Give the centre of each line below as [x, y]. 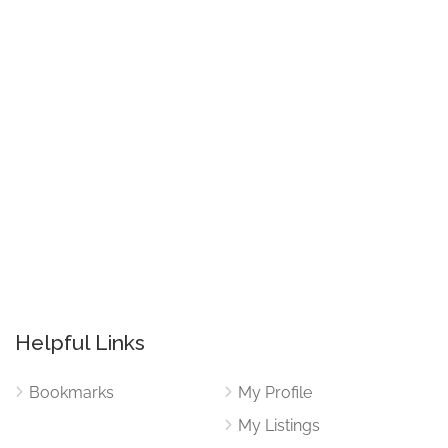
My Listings [279, 426]
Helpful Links [80, 343]
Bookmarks [71, 393]
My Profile [275, 393]
